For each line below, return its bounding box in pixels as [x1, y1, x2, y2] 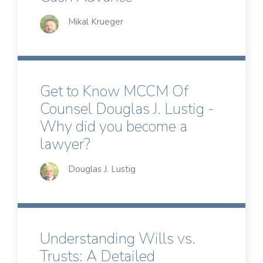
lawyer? [40, 134, 90, 155]
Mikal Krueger [68, 16, 123, 28]
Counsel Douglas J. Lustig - [40, 99, 214, 120]
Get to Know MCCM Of [40, 81, 188, 102]
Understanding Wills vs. [40, 228, 195, 249]
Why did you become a [40, 116, 187, 137]
